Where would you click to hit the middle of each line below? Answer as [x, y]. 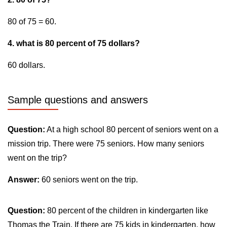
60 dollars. [26, 65]
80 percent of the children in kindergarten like [127, 211]
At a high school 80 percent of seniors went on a [132, 129]
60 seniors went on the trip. [89, 180]
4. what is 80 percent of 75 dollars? [74, 43]
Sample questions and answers [78, 100]
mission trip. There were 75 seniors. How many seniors [106, 144]
